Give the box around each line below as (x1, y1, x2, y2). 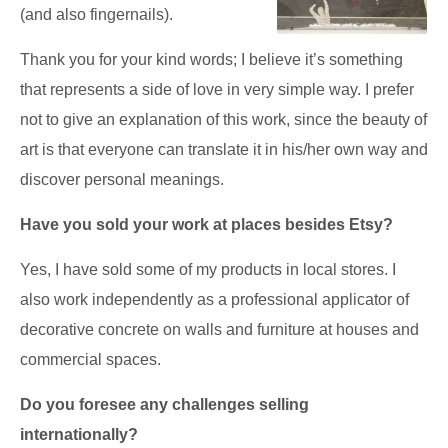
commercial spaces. (20, 351, 161, 369)
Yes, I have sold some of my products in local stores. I (20, 261, 396, 279)
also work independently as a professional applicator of (20, 291, 409, 309)
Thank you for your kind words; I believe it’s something (20, 51, 403, 69)
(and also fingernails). (20, 6, 173, 24)
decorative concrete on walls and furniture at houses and (20, 321, 419, 339)
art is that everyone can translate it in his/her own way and (20, 141, 428, 159)
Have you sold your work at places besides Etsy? (20, 216, 393, 234)
